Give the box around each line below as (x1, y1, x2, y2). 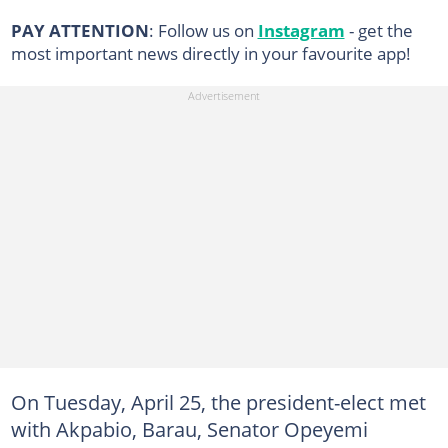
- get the (344, 18, 413, 42)
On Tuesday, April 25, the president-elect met (10, 387, 426, 416)
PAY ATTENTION (10, 18, 149, 42)
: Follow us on (148, 18, 258, 42)
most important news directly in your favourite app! (10, 41, 411, 65)
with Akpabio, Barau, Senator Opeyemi (10, 414, 368, 443)
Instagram (257, 18, 345, 42)
